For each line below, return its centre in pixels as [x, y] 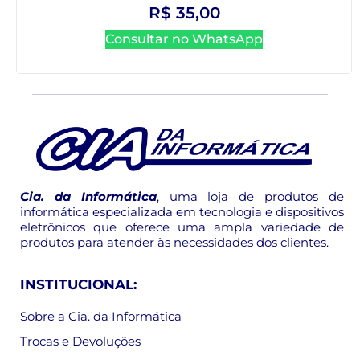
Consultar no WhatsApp [184, 39]
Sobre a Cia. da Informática [101, 316]
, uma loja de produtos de [250, 197]
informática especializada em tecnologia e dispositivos [182, 212]
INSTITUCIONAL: [78, 284]
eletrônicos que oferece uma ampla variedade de [182, 227]
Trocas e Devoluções [80, 341]
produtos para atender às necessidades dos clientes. [174, 243]
